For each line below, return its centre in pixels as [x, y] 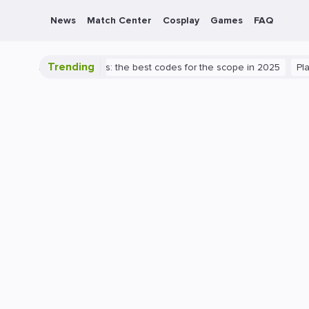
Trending [71, 67]
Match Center [119, 20]
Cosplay [181, 20]
